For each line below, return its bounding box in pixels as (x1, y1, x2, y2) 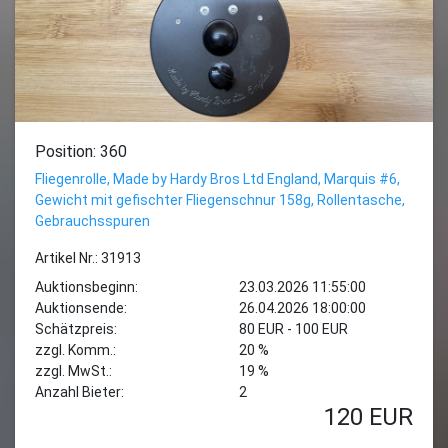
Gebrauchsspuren (35, 213, 150, 229)
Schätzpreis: (35, 321, 117, 337)
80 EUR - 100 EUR (239, 321, 348, 337)
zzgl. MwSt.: (35, 363, 112, 379)
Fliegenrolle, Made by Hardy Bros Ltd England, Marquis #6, (35, 171, 400, 187)
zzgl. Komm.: (35, 342, 116, 358)
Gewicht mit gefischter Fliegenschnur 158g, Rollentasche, (35, 192, 405, 208)
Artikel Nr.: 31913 (35, 250, 141, 266)
